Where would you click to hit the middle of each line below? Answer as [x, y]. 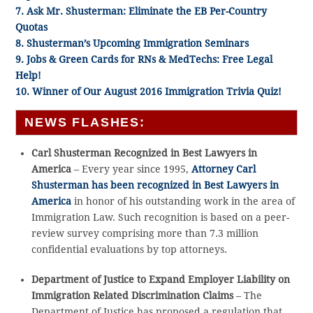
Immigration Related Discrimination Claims [132, 295]
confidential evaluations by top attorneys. [129, 250]
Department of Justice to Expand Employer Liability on [160, 279]
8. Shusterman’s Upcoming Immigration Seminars [132, 44]
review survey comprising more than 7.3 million [145, 234]
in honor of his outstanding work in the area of [183, 202]
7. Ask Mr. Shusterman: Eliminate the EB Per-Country [141, 12]
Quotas [32, 28]
